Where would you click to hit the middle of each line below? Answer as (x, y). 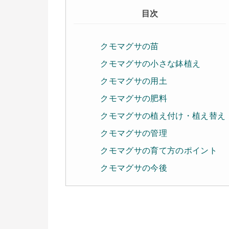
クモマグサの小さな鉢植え (151, 64)
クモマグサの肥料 (134, 98)
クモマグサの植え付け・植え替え (163, 116)
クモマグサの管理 (134, 133)
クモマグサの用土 (134, 81)
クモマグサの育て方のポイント (159, 151)
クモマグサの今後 (134, 168)
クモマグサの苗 (130, 46)
